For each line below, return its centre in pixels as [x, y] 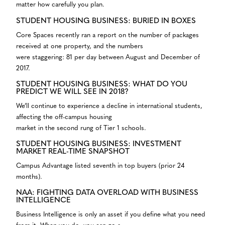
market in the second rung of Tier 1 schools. [81, 128]
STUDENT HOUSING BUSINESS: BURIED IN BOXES [106, 21]
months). [29, 177]
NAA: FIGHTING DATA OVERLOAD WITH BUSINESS [107, 193]
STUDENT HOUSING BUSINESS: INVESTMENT [99, 144]
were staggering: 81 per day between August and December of [108, 57]
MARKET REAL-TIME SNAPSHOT [73, 152]
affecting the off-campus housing [64, 117]
